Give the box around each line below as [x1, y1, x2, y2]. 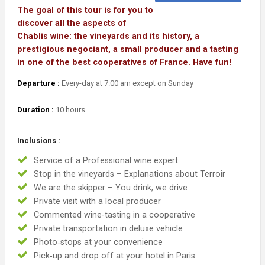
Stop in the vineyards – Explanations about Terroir [33, 169, 225, 179]
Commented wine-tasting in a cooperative [33, 210, 195, 220]
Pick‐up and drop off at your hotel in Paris [33, 251, 195, 261]
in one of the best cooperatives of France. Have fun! [17, 57, 231, 67]
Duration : [17, 105, 54, 115]
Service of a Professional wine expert [33, 156, 178, 166]
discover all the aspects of [17, 18, 126, 28]
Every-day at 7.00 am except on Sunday [59, 79, 193, 88]
